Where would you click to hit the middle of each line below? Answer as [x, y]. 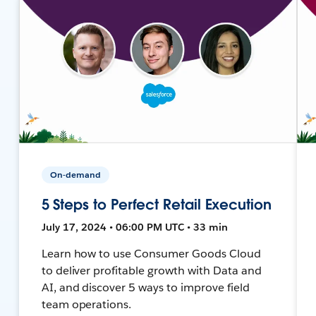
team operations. [86, 304]
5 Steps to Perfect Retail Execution [156, 204]
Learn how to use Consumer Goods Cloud [151, 253]
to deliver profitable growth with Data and [151, 270]
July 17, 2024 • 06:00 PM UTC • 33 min [134, 227]
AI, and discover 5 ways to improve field [145, 287]
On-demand [75, 174]
